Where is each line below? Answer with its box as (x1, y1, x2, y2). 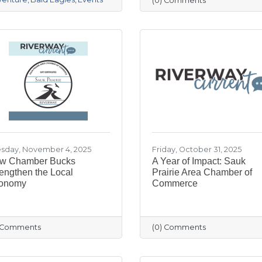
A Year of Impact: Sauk (152, 156, 246, 166)
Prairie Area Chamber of (152, 167, 252, 177)
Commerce (152, 178, 198, 188)
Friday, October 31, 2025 (152, 144, 242, 154)
